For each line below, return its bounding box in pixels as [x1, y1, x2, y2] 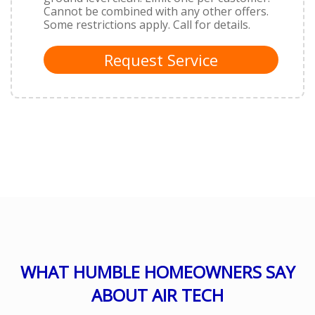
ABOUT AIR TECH [91, 283, 224, 307]
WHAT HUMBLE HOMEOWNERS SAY [20, 259, 295, 283]
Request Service [104, 49, 218, 70]
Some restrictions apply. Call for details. [44, 16, 250, 32]
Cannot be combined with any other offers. [44, 3, 269, 19]
